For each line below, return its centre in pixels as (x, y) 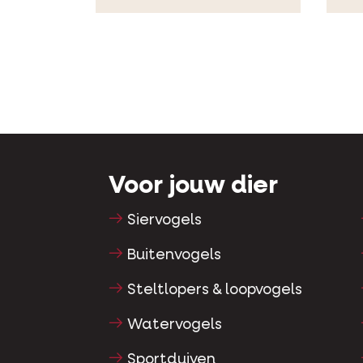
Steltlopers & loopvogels (215, 290)
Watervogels (175, 325)
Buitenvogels (175, 256)
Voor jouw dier (193, 187)
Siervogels (165, 221)
